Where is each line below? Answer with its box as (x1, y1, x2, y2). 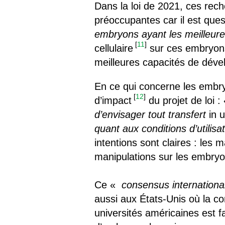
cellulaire (94, 43, 134, 54)
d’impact (94, 95, 132, 106)
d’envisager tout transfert (94, 109, 206, 120)
